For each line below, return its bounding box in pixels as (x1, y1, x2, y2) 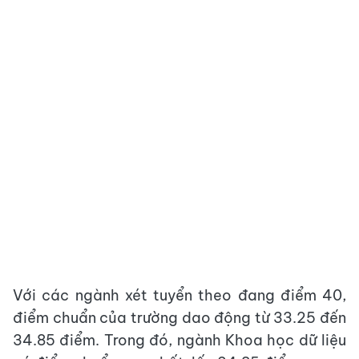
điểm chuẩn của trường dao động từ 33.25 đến (13, 309, 346, 327)
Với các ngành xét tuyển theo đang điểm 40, (13, 286, 346, 305)
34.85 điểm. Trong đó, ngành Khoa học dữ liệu (13, 331, 346, 349)
